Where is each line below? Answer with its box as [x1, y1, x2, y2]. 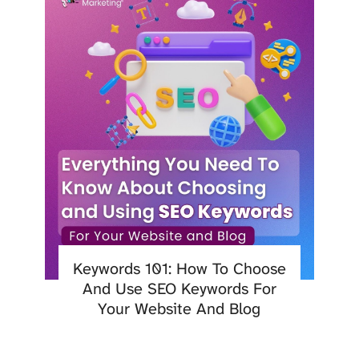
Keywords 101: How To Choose [72, 258, 286, 280]
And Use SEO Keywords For [82, 278, 276, 300]
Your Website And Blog [98, 298, 261, 320]
